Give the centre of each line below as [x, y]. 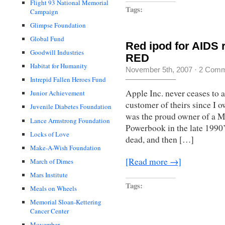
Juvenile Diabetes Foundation [71, 107]
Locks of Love [50, 134]
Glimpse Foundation [58, 25]
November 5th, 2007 [159, 69]
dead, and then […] [160, 139]
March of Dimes [52, 161]
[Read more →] [153, 161]
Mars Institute [49, 175]
